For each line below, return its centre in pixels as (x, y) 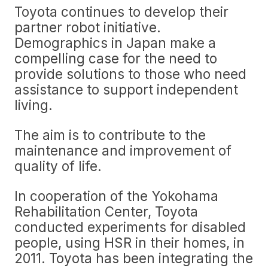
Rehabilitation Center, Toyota (106, 211)
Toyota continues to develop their (121, 12)
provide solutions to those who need (130, 74)
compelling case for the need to (116, 58)
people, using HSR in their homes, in (130, 243)
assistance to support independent (126, 89)
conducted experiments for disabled (130, 227)
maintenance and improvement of (123, 150)
